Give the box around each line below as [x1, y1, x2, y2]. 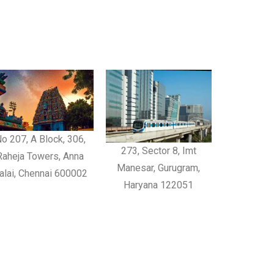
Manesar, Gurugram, [117, 162, 201, 174]
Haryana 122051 [124, 179, 194, 191]
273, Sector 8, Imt [120, 145, 196, 157]
